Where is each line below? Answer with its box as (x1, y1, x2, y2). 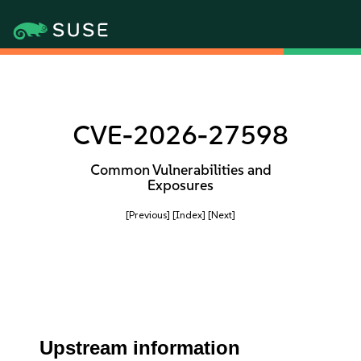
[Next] (208, 209, 235, 221)
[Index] (172, 209, 205, 221)
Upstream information (39, 337, 241, 359)
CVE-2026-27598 (73, 119, 288, 151)
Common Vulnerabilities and (89, 161, 272, 179)
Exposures (147, 176, 214, 194)
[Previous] (126, 209, 170, 221)
